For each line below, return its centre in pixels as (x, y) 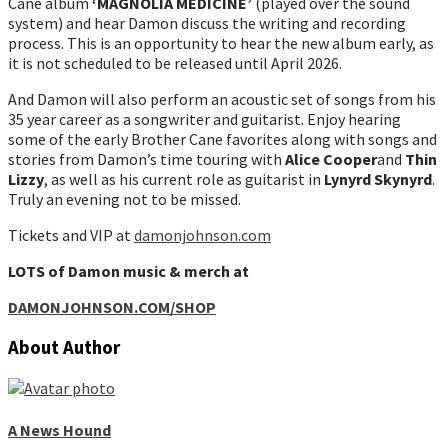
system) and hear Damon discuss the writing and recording (207, 22)
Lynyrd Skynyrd (378, 178)
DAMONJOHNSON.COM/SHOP (112, 306)
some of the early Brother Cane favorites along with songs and (222, 138)
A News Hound (59, 429)
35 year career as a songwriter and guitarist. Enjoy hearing (204, 118)
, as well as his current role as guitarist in (184, 178)
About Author (64, 347)
